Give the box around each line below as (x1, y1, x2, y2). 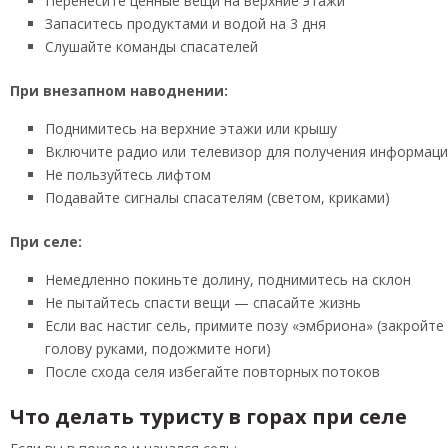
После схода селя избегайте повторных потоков (45, 361, 380, 381)
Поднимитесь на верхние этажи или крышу (45, 118, 337, 138)
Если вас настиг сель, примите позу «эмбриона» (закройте (45, 315, 444, 335)
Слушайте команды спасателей (45, 36, 258, 56)
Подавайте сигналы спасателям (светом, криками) (45, 187, 390, 207)
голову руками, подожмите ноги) (45, 338, 271, 358)
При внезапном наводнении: (10, 80, 228, 100)
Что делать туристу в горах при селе (10, 402, 407, 430)
